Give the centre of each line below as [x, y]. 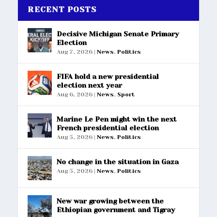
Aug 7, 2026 [75, 52]
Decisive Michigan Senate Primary [118, 34]
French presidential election [108, 128]
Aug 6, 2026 [75, 94]
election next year [90, 85]
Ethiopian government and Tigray [116, 209]
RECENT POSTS [62, 9]
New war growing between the [110, 201]
